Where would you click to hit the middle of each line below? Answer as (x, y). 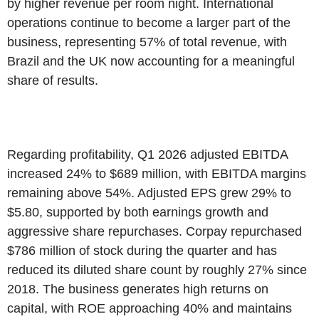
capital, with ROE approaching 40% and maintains (150, 308)
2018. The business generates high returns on (138, 289)
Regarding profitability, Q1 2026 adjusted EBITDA (147, 154)
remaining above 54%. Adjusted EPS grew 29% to (149, 193)
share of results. (53, 80)
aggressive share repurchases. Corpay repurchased (155, 231)
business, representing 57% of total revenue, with (147, 42)
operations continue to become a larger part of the (149, 22)
